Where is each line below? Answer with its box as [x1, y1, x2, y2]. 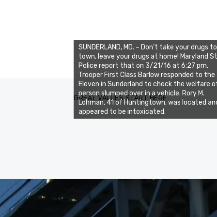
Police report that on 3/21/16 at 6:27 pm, [78, 61, 208, 70]
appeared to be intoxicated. [78, 107, 166, 116]
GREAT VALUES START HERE [74, 93, 167, 102]
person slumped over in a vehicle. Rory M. [78, 89, 204, 97]
